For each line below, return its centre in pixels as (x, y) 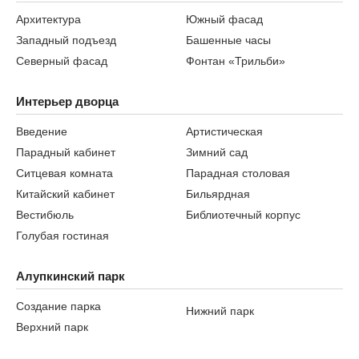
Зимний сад (217, 152)
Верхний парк (52, 327)
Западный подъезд (66, 40)
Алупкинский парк (71, 276)
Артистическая (224, 131)
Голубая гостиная (63, 235)
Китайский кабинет (65, 194)
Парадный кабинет (66, 152)
